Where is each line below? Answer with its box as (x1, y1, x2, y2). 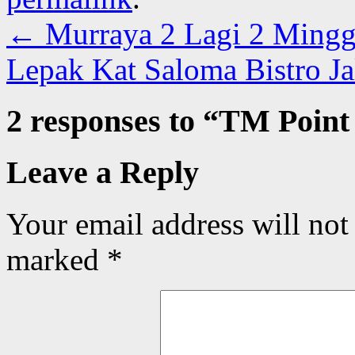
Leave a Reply (6, 155, 199, 191)
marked (6, 242, 107, 277)
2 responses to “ (6, 102, 219, 139)
